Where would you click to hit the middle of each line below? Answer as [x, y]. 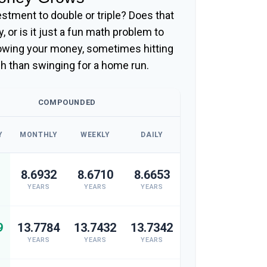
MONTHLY [39, 135]
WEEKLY [95, 135]
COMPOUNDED [67, 102]
